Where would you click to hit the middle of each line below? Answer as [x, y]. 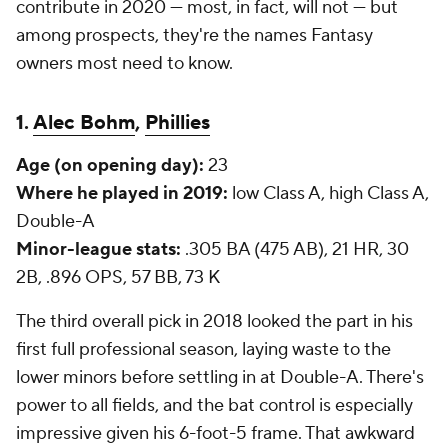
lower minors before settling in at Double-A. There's [220, 377]
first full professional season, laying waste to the [203, 349]
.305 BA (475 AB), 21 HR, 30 [295, 249]
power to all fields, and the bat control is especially [214, 405]
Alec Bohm [84, 123]
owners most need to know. [124, 63]
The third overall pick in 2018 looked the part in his [214, 321]
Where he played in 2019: [122, 193]
